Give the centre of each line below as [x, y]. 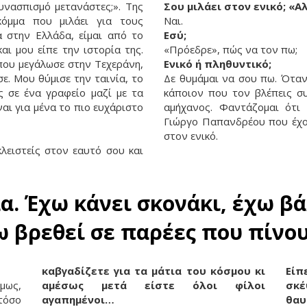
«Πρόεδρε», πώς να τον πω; [231, 50]
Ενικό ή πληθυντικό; [218, 64]
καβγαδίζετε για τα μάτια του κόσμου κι [153, 271]
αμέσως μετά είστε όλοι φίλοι [153, 285]
